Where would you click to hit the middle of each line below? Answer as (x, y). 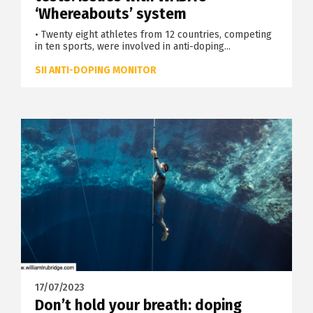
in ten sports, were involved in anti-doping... (133, 46)
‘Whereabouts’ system (111, 14)
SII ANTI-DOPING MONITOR (96, 70)
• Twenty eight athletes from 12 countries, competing (153, 34)
